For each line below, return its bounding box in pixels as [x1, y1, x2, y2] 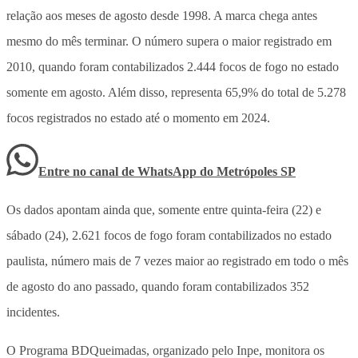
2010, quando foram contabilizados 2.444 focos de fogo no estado [6, 59, 339, 74]
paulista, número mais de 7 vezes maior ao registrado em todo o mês [6, 253, 348, 268]
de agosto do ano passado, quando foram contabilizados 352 [6, 279, 309, 293]
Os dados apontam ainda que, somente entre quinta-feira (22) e [6, 202, 321, 217]
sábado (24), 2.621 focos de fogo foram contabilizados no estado [6, 228, 332, 242]
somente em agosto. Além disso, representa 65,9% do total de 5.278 [6, 85, 346, 99]
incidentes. [6, 304, 60, 319]
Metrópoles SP [217, 164, 296, 178]
